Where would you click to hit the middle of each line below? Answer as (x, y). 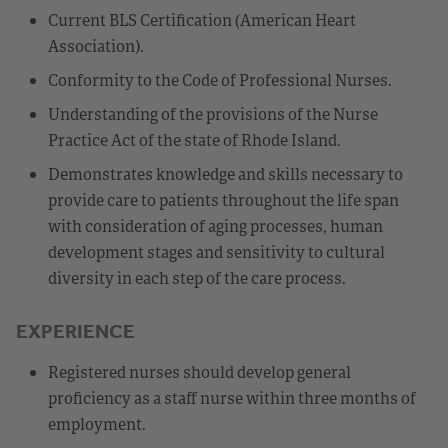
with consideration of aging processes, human (215, 225)
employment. (97, 423)
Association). (96, 45)
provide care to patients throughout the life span (223, 199)
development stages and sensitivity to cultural (216, 251)
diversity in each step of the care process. (197, 277)
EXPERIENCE (75, 330)
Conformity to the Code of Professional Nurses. (220, 79)
